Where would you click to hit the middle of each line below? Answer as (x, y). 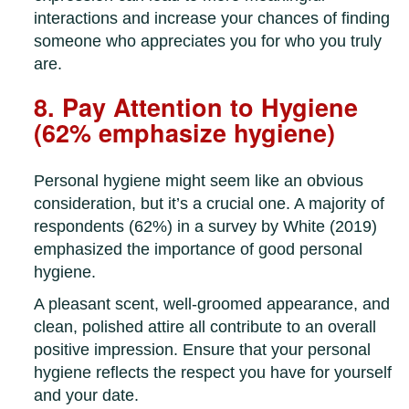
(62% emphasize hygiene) (185, 133)
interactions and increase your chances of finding (212, 19)
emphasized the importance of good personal (199, 250)
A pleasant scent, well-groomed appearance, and (212, 304)
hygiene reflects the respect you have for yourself (213, 373)
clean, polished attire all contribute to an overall (205, 327)
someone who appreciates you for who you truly (208, 42)
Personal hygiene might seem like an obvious (199, 181)
